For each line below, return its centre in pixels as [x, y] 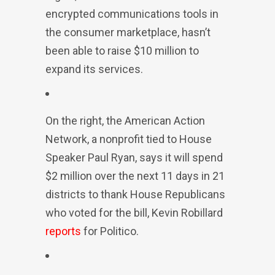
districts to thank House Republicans [135, 194]
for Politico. [110, 231]
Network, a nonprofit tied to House [129, 139]
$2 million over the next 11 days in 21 [135, 176]
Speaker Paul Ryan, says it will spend [134, 157]
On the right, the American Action [125, 121]
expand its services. [94, 69]
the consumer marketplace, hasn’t [128, 32]
